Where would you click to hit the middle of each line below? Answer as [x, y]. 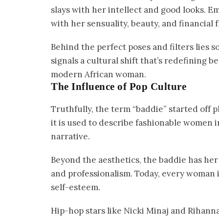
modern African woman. [99, 74]
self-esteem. [76, 187]
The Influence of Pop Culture [119, 86]
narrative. [70, 136]
